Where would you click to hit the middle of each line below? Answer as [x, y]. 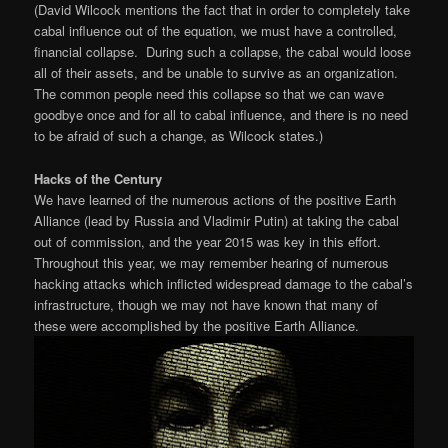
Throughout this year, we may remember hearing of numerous [212, 262]
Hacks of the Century [98, 178]
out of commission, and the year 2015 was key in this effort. [208, 241]
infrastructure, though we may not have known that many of [206, 304]
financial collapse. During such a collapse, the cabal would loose [223, 52]
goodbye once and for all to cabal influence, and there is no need [221, 115]
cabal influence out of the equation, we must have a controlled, [216, 31]
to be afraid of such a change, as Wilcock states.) [179, 136]
